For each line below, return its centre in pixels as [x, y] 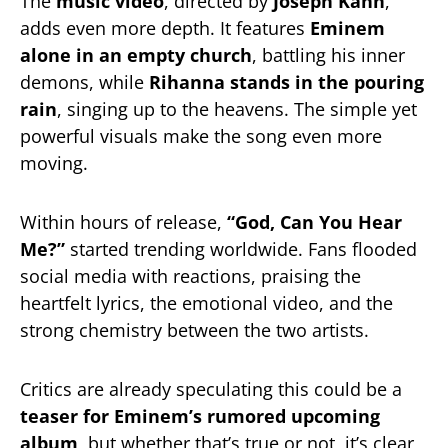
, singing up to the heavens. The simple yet [237, 109]
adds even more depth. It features [165, 28]
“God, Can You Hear [314, 222]
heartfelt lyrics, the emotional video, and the [206, 303]
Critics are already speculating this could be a [211, 389]
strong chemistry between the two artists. [194, 330]
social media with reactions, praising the [190, 276]
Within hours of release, [123, 222]
